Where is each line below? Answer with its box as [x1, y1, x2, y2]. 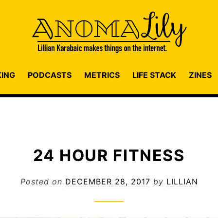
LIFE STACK [132, 70, 176, 80]
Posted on [20, 177, 65, 187]
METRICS [84, 70, 120, 80]
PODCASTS [28, 70, 72, 80]
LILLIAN [166, 177, 198, 187]
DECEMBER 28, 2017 [65, 177, 150, 187]
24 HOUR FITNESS [33, 145, 185, 165]
